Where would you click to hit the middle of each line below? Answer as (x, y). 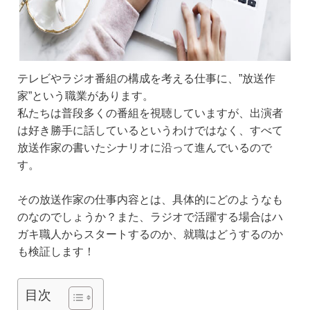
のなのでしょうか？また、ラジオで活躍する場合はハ (150, 217)
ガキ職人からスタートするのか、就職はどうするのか (150, 235)
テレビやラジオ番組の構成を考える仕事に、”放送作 (146, 78)
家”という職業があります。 (85, 95)
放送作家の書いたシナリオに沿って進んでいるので (145, 147)
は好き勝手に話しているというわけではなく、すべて (150, 130)
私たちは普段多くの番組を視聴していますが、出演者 (150, 113)
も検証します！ (56, 252)
